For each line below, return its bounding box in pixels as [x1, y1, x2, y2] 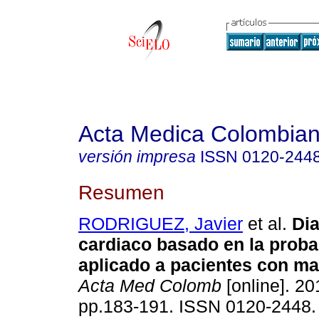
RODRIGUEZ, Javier [78, 214, 243, 234]
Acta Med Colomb [78, 276, 221, 296]
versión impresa [78, 147, 196, 166]
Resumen [78, 180, 164, 204]
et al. [243, 214, 287, 234]
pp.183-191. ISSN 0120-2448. [78, 296, 316, 317]
